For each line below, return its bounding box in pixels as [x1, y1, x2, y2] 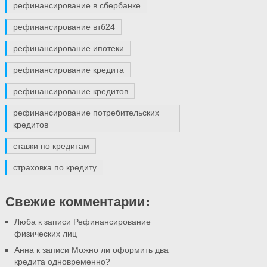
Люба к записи [14, 217, 73, 226]
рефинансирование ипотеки [13, 44, 124, 53]
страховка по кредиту [13, 163, 97, 172]
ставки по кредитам [13, 141, 89, 151]
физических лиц [14, 229, 77, 238]
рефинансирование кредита [13, 65, 124, 74]
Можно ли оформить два [71, 245, 169, 254]
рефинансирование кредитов [13, 86, 128, 96]
